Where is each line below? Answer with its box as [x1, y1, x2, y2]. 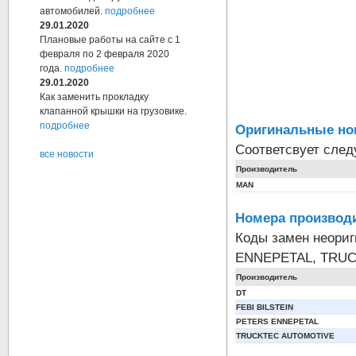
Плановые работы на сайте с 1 [40, 34, 180, 46]
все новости [40, 149, 94, 161]
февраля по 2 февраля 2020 [40, 48, 169, 60]
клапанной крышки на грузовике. [40, 106, 187, 118]
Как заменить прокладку [40, 91, 149, 103]
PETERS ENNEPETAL [236, 317, 319, 326]
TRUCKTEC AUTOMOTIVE [236, 331, 335, 340]
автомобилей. [40, 6, 105, 17]
